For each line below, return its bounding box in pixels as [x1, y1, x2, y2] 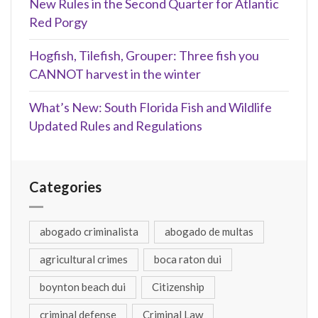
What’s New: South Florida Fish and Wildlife [29, 99, 272, 116]
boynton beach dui [40, 280, 126, 294]
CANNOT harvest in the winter [29, 66, 201, 82]
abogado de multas [165, 225, 253, 238]
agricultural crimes [40, 253, 128, 266]
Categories [29, 178, 102, 196]
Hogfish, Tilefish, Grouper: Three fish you [29, 48, 259, 64]
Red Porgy [29, 14, 87, 31]
